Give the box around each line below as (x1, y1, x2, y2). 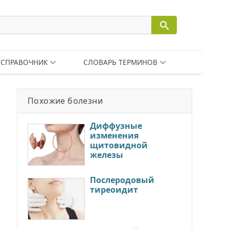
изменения (90, 130, 139, 141)
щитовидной (90, 140, 148, 151)
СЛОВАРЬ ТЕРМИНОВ (83, 57, 157, 67)
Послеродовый (90, 174, 154, 186)
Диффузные (90, 120, 142, 131)
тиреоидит (90, 184, 138, 195)
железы (90, 149, 123, 161)
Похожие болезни (28, 95, 103, 106)
